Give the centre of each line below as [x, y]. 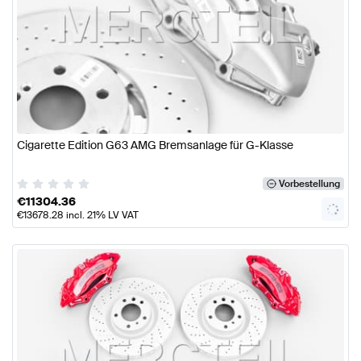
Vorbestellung [309, 184]
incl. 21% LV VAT [101, 216]
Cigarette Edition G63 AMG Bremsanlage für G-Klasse [155, 145]
